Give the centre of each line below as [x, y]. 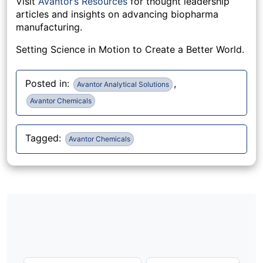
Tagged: [45, 138]
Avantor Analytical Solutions [123, 85]
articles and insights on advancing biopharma [117, 14]
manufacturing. [49, 27]
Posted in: [49, 84]
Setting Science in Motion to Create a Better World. [130, 50]
